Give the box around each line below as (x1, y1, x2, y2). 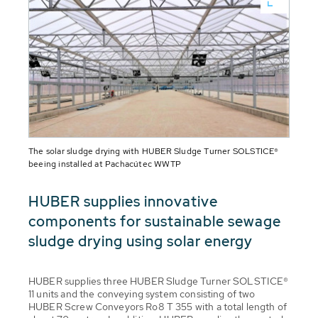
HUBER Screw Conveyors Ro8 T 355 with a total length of (28, 300, 287, 313)
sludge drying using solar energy (28, 231, 253, 251)
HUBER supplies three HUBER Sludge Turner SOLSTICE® (28, 274, 289, 287)
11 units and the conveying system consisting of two (28, 287, 256, 300)
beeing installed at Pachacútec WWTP (28, 158, 181, 170)
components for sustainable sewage (28, 212, 281, 231)
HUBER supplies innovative (28, 192, 218, 211)
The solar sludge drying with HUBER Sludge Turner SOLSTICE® (28, 145, 279, 157)
